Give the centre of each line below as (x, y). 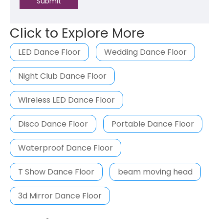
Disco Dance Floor (53, 124)
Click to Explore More (77, 33)
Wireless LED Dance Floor (66, 100)
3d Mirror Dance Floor (60, 196)
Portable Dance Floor (153, 124)
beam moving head (155, 172)
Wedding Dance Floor (145, 52)
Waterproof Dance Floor (66, 148)
